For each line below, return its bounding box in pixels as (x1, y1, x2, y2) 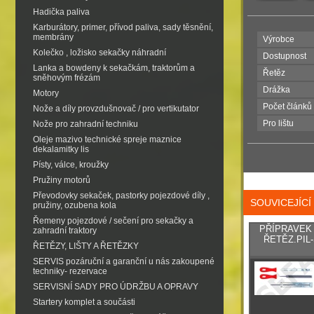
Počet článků (263, 102, 312, 111)
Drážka (263, 85, 294, 95)
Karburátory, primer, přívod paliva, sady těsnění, (33, 22, 213, 32)
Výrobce (263, 34, 294, 44)
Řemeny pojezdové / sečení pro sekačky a (33, 216, 193, 226)
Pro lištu (263, 118, 296, 128)
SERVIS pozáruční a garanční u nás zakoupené (33, 257, 214, 266)
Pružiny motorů (33, 175, 90, 185)
